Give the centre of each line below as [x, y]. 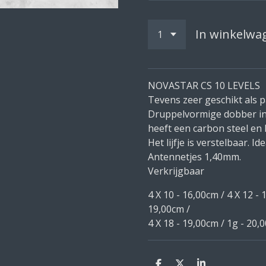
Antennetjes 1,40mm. [194, 156]
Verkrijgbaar [176, 171]
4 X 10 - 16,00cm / [187, 194]
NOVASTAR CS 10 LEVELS [204, 85]
